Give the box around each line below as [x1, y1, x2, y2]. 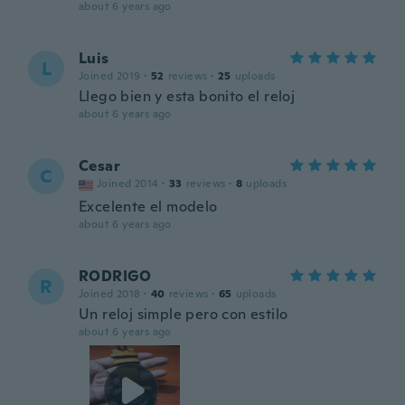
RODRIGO [79, 267, 152, 286]
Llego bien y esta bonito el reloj [79, 87, 296, 106]
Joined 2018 [79, 287, 141, 301]
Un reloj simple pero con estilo [79, 305, 288, 324]
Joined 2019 [79, 69, 141, 83]
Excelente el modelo [79, 197, 218, 216]
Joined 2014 [97, 176, 159, 191]
